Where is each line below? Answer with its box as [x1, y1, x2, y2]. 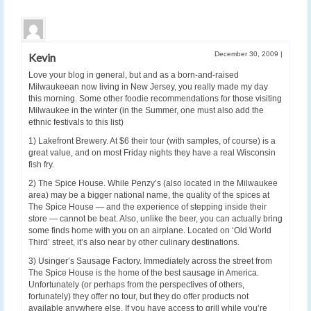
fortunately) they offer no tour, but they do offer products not [28, 292, 249, 302]
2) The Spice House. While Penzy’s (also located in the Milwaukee [28, 178, 278, 189]
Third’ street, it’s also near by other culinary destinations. [28, 237, 239, 248]
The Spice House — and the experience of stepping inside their [28, 202, 267, 212]
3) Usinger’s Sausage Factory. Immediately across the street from [28, 256, 272, 267]
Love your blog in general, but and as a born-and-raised [28, 70, 239, 81]
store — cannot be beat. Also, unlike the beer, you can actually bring [28, 214, 283, 224]
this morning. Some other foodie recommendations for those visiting [28, 94, 282, 104]
